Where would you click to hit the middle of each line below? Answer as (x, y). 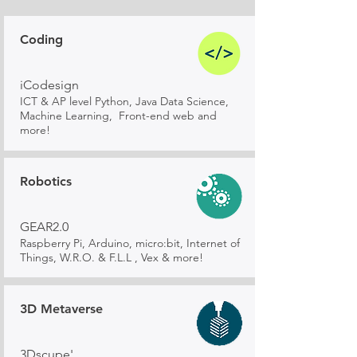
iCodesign (49, 85)
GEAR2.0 (44, 227)
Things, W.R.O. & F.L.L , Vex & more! (112, 257)
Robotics (46, 181)
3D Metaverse (61, 309)
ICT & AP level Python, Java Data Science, (124, 101)
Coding (41, 39)
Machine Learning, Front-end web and (118, 116)
